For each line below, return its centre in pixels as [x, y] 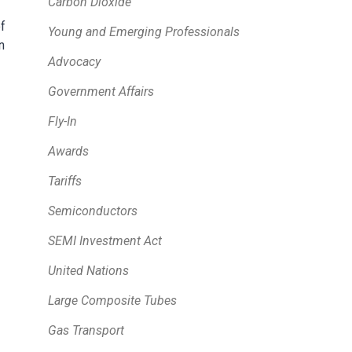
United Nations [88, 270]
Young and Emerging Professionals [144, 31]
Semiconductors [93, 211]
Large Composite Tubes [112, 300]
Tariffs [65, 181]
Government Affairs [101, 91]
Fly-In [62, 121]
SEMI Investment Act [105, 240]
